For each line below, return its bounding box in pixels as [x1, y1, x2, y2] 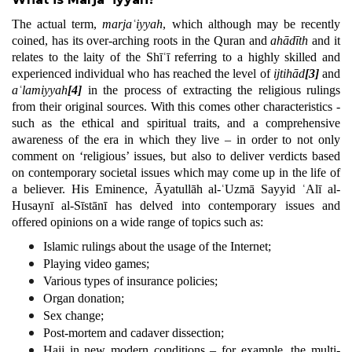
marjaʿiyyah [102, 17, 163, 31]
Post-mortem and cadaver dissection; [43, 326, 224, 339]
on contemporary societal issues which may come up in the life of [12, 166, 340, 179]
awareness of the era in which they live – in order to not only [12, 133, 340, 146]
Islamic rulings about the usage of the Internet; [43, 240, 271, 253]
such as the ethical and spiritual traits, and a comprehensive [12, 116, 340, 130]
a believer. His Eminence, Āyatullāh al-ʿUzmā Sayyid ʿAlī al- [12, 182, 340, 196]
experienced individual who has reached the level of [12, 67, 273, 80]
